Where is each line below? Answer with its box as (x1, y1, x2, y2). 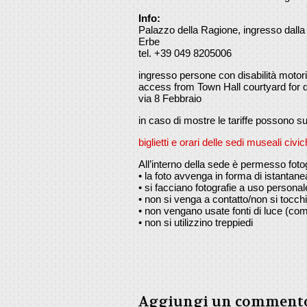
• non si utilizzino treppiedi (138, 216, 253, 228)
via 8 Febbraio (138, 92, 201, 104)
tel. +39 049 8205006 (138, 47, 232, 59)
